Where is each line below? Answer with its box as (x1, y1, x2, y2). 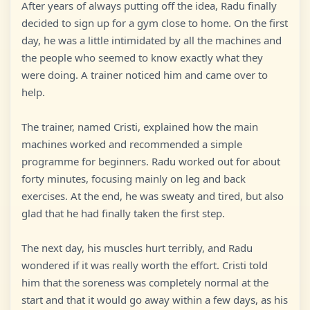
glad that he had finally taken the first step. (21, 206, 225, 220)
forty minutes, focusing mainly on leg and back (21, 172, 246, 185)
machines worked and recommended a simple (21, 137, 242, 151)
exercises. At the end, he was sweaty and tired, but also (21, 189, 284, 203)
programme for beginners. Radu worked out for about (21, 154, 280, 168)
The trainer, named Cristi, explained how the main (21, 120, 258, 134)
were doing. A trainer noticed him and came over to (21, 68, 268, 82)
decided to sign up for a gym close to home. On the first (21, 16, 288, 30)
